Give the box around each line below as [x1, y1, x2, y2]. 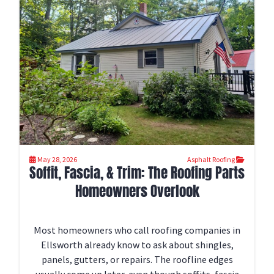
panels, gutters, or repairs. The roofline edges [41, 253, 233, 265]
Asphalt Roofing [187, 155, 236, 164]
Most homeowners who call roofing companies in [34, 224, 240, 236]
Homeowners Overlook [75, 180, 199, 202]
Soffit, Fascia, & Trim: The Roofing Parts [29, 162, 245, 183]
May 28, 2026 [37, 155, 77, 164]
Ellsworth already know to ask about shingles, [40, 239, 234, 251]
